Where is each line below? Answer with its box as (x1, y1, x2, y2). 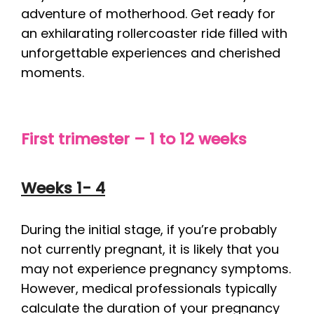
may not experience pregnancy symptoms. (21, 260, 291, 278)
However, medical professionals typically (21, 280, 277, 297)
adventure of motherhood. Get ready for (21, 4, 275, 22)
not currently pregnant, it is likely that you (21, 240, 279, 258)
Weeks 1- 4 (21, 177, 105, 199)
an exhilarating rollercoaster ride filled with (21, 24, 287, 42)
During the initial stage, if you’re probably (21, 221, 277, 238)
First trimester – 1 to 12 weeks (21, 128, 247, 150)
